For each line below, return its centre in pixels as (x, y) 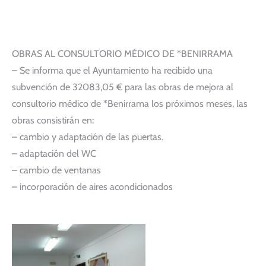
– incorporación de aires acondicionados (92, 187)
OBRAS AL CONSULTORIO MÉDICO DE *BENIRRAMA (122, 54)
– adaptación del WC (54, 153)
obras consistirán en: (53, 120)
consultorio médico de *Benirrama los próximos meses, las (130, 104)
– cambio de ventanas (56, 170)
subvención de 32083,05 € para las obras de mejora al (123, 87)
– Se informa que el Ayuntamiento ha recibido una (112, 70)
